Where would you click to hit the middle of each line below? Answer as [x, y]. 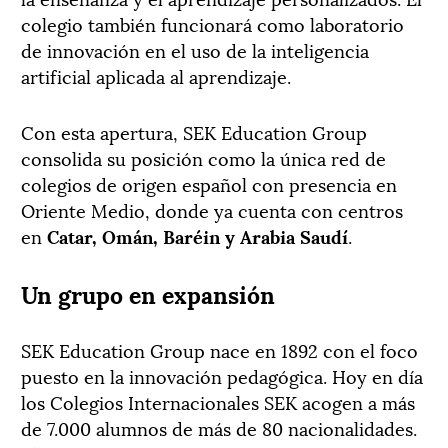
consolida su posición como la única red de [203, 157]
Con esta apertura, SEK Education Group [194, 131]
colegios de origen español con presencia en [209, 183]
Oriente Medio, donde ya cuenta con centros [212, 209]
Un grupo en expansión [148, 292]
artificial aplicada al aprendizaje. [156, 75]
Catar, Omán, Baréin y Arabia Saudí [197, 235]
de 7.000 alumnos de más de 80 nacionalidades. [219, 427]
